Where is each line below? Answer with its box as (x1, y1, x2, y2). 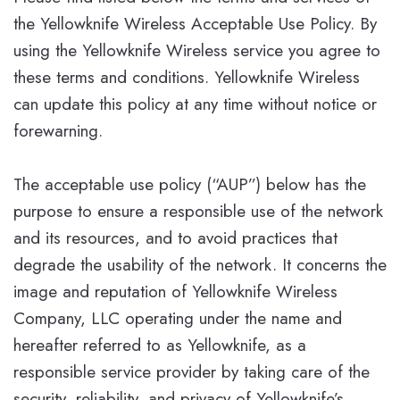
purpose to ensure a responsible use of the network (13, 198, 383, 223)
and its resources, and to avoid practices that (13, 225, 337, 250)
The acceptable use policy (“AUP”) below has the (13, 171, 366, 196)
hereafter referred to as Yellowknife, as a (13, 332, 306, 357)
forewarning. (13, 118, 103, 143)
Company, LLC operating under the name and (13, 305, 342, 330)
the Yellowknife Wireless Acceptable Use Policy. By (13, 11, 377, 36)
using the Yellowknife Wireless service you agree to (13, 37, 380, 62)
